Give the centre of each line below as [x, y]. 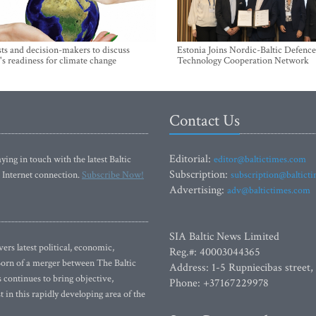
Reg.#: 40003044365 [215, 252]
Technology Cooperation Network [243, 61]
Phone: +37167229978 [219, 283]
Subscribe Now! [113, 175]
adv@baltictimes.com [269, 190]
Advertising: [198, 190]
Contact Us [205, 121]
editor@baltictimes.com [260, 159]
